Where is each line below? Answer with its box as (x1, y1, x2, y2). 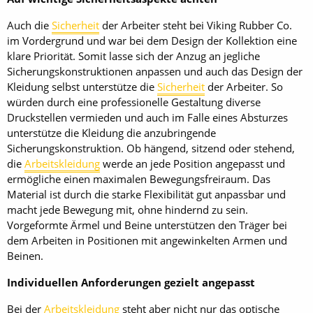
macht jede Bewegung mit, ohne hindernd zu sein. (7, 203, 248, 217)
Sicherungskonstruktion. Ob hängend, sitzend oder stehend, (7, 141, 295, 155)
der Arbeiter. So (205, 80, 283, 94)
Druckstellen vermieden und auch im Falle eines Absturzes (7, 110, 288, 124)
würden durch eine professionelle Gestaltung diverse (7, 95, 261, 109)
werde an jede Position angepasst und (100, 156, 285, 170)
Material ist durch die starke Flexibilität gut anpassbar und (7, 187, 286, 201)
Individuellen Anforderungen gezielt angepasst (7, 275, 255, 289)
